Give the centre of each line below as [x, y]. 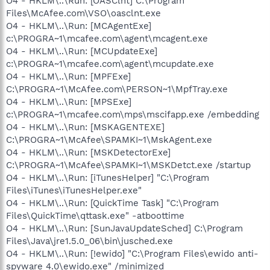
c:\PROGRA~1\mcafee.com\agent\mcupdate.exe [110, 64]
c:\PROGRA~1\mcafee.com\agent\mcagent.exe [107, 38]
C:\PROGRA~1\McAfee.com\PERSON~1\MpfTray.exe [117, 89]
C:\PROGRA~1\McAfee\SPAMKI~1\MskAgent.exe [109, 140]
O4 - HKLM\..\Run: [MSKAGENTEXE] [85, 127]
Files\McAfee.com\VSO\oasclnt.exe [83, 13]
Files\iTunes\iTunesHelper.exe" [74, 190]
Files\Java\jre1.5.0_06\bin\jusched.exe [89, 241]
